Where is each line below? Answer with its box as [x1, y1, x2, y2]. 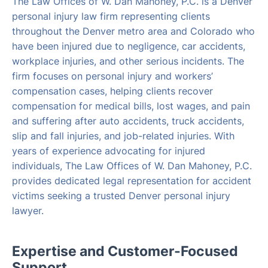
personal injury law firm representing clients [12, 10, 210, 23]
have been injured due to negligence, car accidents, [12, 40, 245, 53]
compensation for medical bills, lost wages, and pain [12, 100, 250, 112]
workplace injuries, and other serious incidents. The [12, 55, 244, 68]
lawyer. [12, 205, 44, 217]
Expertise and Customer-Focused [12, 243, 238, 260]
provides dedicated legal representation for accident [12, 175, 251, 187]
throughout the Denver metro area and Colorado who [12, 25, 255, 38]
